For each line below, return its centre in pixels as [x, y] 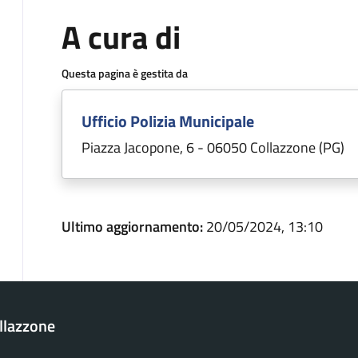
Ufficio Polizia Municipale [168, 121]
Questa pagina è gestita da [125, 73]
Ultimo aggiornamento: [134, 227]
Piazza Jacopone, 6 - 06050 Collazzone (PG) [213, 147]
